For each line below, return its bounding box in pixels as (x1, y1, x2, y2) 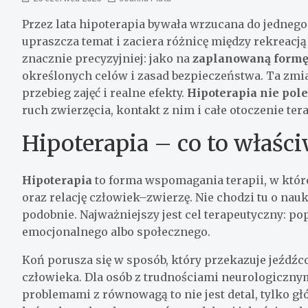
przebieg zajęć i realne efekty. (22, 85, 187, 100)
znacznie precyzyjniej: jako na (22, 51, 192, 65)
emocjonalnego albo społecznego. (22, 224, 210, 239)
